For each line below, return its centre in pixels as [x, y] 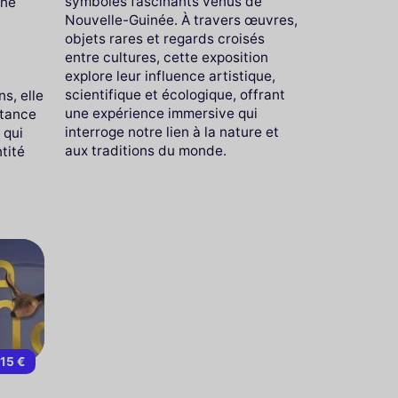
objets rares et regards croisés [164, 38]
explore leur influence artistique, [170, 76]
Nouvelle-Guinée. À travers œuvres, [181, 20]
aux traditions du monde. [145, 150]
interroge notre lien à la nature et [171, 131]
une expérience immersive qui [161, 113]
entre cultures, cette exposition [166, 57]
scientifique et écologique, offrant [175, 94]
